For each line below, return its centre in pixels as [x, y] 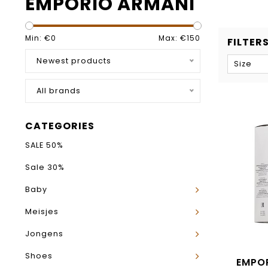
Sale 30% [45, 167]
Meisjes [42, 211]
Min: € [38, 38]
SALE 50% [44, 145]
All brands [59, 91]
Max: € [172, 38]
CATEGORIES [60, 126]
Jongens [44, 234]
